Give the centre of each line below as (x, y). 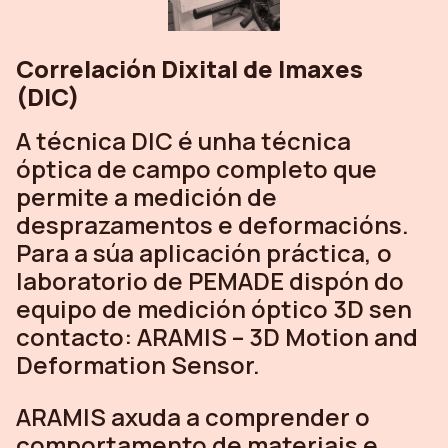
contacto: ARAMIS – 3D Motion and (217, 336)
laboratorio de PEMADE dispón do (210, 280)
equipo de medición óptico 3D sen (214, 308)
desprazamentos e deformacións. (212, 224)
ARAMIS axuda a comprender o (193, 416)
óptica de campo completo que (196, 168)
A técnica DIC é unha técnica (183, 140)
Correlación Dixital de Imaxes (189, 68)
